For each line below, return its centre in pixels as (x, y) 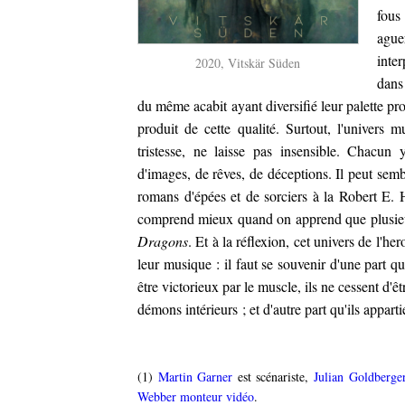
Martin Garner (195, 376)
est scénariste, (273, 376)
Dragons (163, 240)
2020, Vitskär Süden (248, 62)
